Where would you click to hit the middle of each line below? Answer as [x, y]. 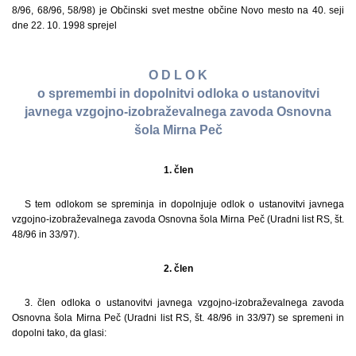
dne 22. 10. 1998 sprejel [64, 25]
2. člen [178, 268]
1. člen [178, 170]
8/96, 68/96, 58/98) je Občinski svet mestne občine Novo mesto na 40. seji [178, 10]
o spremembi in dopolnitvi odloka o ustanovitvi [178, 94]
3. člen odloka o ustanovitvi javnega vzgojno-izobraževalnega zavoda [184, 302]
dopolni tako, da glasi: [59, 333]
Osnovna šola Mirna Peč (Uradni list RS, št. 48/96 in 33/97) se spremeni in [178, 317]
